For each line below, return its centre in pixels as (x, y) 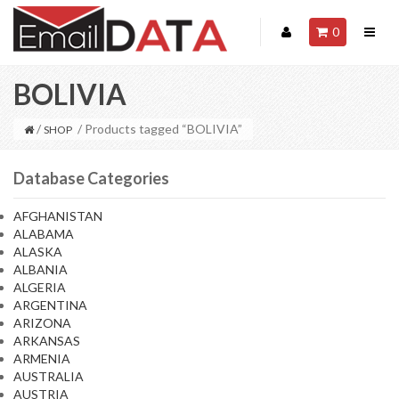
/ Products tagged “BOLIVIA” (157, 129)
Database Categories (91, 178)
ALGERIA (40, 287)
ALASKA (38, 252)
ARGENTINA (50, 305)
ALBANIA (41, 269)
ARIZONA (42, 323)
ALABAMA (44, 234)
